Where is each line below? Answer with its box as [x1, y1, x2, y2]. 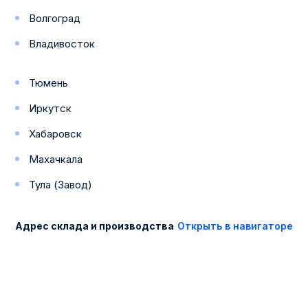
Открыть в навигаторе [177, 220, 293, 232]
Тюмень [29, 76, 68, 89]
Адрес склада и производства [15, 220, 174, 232]
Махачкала [29, 153, 82, 166]
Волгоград [29, 12, 80, 25]
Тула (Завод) [29, 178, 92, 191]
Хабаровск [29, 127, 82, 140]
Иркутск [29, 102, 71, 115]
